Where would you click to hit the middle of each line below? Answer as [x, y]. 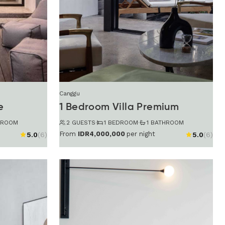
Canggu [70, 93]
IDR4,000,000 [101, 134]
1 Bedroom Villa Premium [119, 107]
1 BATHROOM [165, 122]
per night [141, 134]
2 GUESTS [81, 122]
